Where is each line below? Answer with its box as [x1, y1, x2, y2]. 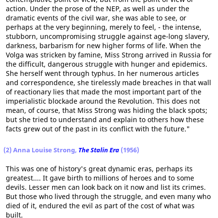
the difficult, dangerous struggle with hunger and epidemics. [6, 59, 207, 69]
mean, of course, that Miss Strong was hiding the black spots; [6, 106, 207, 115]
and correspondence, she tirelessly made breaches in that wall [6, 78, 211, 87]
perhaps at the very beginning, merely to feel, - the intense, [6, 22, 201, 32]
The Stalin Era [78, 145, 119, 154]
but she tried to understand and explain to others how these [6, 115, 204, 124]
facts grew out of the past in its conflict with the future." [6, 124, 190, 133]
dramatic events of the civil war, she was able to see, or [6, 13, 186, 22]
